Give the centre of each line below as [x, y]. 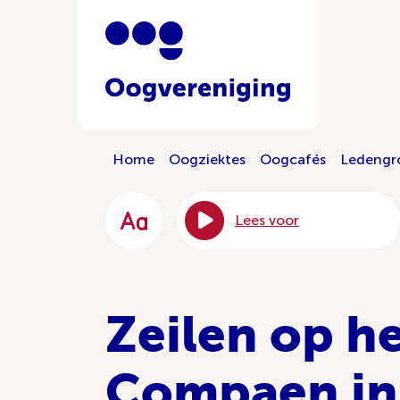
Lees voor [267, 220]
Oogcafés [293, 159]
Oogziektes [207, 159]
